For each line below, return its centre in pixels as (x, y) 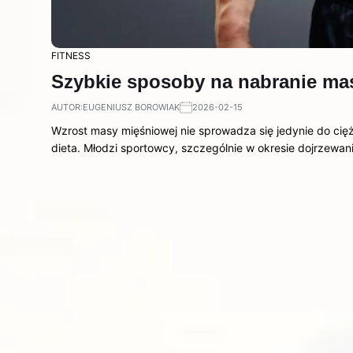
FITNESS (71, 55)
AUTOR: (67, 107)
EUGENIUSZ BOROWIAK (131, 107)
